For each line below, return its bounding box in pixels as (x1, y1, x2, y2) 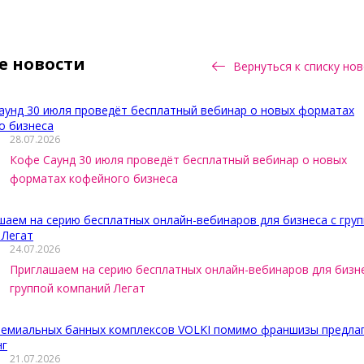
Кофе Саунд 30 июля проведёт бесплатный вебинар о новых (10, 152, 347, 167)
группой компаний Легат (10, 280, 145, 296)
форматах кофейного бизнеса (10, 171, 178, 186)
